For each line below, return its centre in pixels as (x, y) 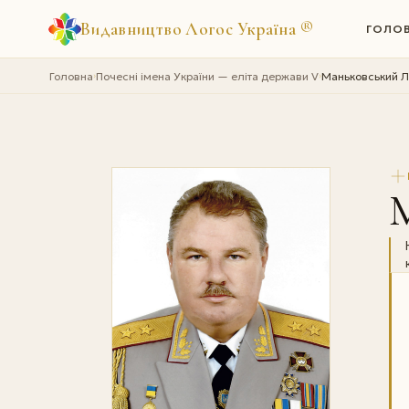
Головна (71, 76)
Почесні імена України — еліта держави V (207, 76)
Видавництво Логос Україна (190, 28)
